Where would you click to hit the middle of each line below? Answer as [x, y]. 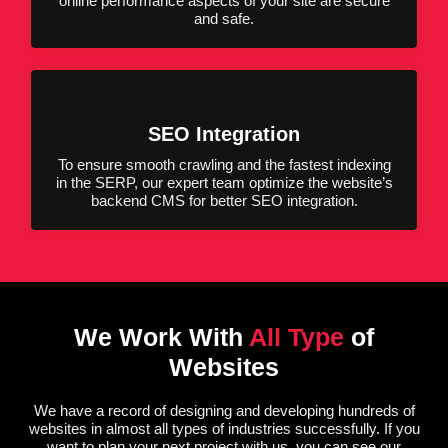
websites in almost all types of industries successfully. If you [224, 428]
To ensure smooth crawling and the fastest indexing [224, 164]
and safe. [224, 18]
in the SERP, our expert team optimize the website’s [224, 182]
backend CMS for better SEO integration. [224, 200]
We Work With [158, 336]
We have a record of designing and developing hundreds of [224, 410]
